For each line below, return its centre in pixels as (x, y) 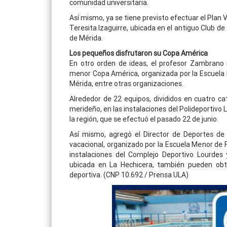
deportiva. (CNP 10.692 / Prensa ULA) (129, 175)
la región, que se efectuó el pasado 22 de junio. (144, 119)
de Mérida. (86, 38)
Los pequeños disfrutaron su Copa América (139, 53)
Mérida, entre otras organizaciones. (126, 84)
